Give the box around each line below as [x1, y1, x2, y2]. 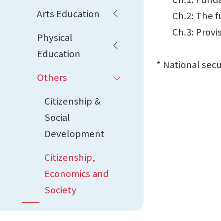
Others [37, 70, 67, 83]
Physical [37, 30, 73, 43]
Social [44, 110, 70, 123]
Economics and [44, 166, 109, 180]
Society [44, 183, 76, 196]
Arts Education [37, 6, 100, 20]
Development [44, 126, 105, 140]
